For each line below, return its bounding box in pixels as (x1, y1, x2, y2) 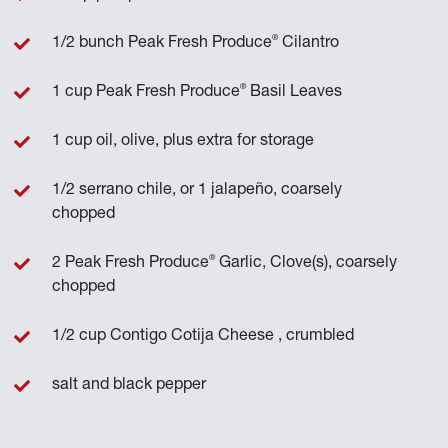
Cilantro (278, 35, 340, 52)
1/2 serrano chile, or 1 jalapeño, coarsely (52, 182, 343, 199)
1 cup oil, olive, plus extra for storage (52, 133, 315, 150)
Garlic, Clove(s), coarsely (215, 255, 398, 272)
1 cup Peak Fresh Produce (52, 84, 241, 101)
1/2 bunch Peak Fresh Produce (52, 35, 273, 52)
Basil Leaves (246, 84, 343, 101)
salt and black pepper (52, 377, 207, 394)
